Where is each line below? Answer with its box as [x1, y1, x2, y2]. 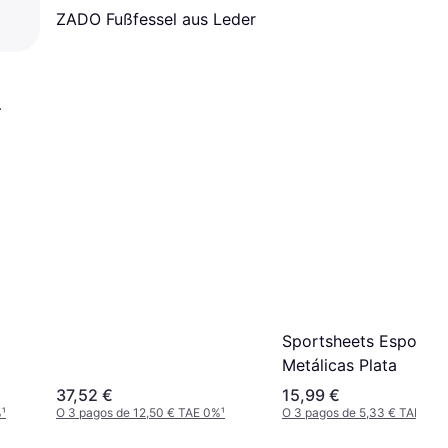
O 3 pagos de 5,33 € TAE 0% [282, 405, 442, 421]
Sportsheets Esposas [282, 331, 442, 352]
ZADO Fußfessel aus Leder [56, 8, 256, 29]
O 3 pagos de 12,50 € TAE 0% [56, 405, 221, 421]
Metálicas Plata [282, 355, 397, 376]
